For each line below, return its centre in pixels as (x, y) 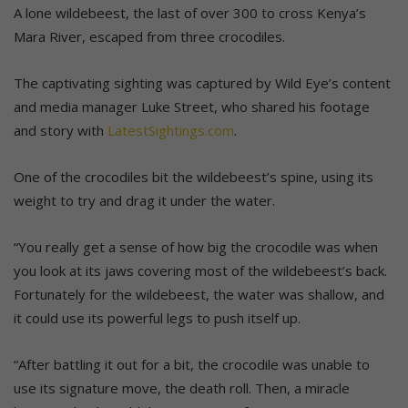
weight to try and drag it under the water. (144, 201)
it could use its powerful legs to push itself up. (157, 318)
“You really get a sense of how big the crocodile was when (196, 247)
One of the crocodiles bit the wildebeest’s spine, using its (194, 177)
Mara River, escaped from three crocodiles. (149, 37)
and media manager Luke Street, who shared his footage (192, 107)
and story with (61, 131)
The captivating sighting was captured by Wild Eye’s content (202, 83)
